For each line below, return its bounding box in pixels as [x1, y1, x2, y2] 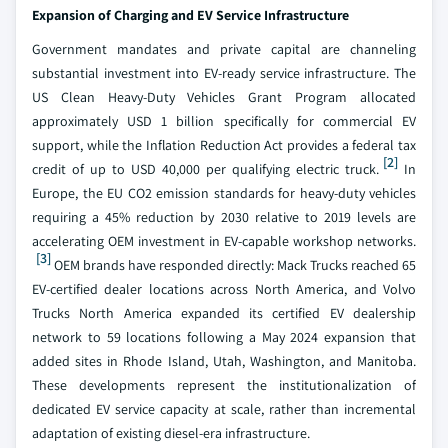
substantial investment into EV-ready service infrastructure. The [32, 64, 416, 82]
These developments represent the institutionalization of [32, 376, 416, 394]
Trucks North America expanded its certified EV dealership [32, 304, 416, 322]
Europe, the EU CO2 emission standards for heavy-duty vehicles [32, 184, 416, 202]
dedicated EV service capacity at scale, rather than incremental [32, 400, 416, 418]
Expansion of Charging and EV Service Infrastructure [32, 6, 349, 24]
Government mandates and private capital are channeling [32, 40, 416, 58]
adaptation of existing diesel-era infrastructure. [32, 424, 310, 442]
